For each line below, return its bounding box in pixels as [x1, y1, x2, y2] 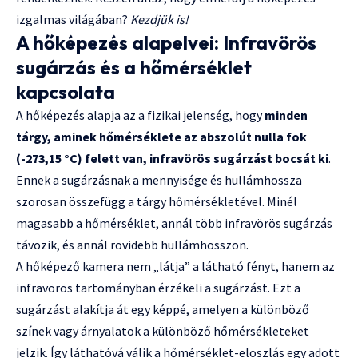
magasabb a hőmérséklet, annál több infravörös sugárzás [16, 215, 332, 232]
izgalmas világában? [16, 11, 130, 28]
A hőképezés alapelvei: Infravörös [16, 30, 316, 55]
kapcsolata [16, 80, 115, 105]
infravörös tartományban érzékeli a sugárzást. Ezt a [16, 280, 300, 296]
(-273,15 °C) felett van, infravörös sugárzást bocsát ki [16, 150, 328, 167]
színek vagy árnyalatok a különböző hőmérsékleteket [16, 323, 309, 340]
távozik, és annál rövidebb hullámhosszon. [16, 237, 249, 253]
